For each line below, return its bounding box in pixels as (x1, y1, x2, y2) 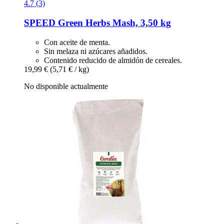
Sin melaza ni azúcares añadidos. (44, 46, 147, 55)
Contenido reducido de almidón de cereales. (44, 55, 182, 64)
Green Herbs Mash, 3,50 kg (55, 17, 171, 28)
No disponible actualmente (24, 81, 108, 90)
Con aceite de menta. (44, 37, 110, 46)
